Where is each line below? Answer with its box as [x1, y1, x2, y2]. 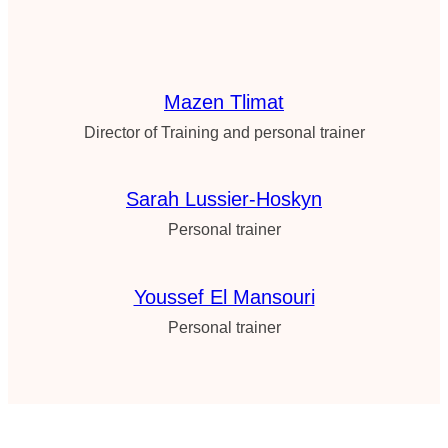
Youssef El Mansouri [133, 285, 315, 308]
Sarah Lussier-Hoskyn [126, 188, 322, 211]
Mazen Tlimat [164, 91, 284, 114]
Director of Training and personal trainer [83, 123, 365, 142]
